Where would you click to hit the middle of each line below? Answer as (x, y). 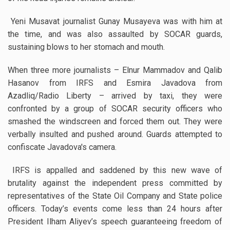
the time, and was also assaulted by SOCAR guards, (115, 34)
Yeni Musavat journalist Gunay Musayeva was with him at (115, 22)
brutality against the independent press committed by (115, 183)
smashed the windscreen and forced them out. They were (115, 122)
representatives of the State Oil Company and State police (115, 196)
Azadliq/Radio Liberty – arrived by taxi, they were (115, 96)
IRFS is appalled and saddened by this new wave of (115, 170)
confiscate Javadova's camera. (62, 147)
